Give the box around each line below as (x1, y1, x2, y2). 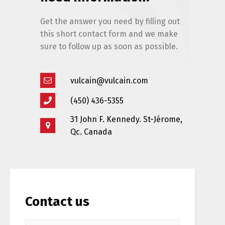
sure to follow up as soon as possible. (40, 42, 178, 52)
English (148, 148, 177, 157)
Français (68, 148, 101, 157)
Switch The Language (68, 106, 157, 117)
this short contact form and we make (40, 29, 178, 39)
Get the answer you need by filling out (40, 17, 180, 27)
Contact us (25, 193, 90, 209)
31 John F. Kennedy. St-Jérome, (70, 115, 182, 125)
